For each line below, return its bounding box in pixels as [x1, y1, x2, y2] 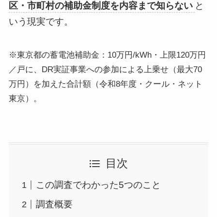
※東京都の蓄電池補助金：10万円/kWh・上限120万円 [8, 50, 206, 60]
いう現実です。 [8, 16, 73, 27]
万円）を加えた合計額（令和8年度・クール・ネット [8, 79, 202, 89]
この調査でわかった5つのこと [36, 180, 161, 190]
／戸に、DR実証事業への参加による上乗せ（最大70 [8, 65, 202, 75]
